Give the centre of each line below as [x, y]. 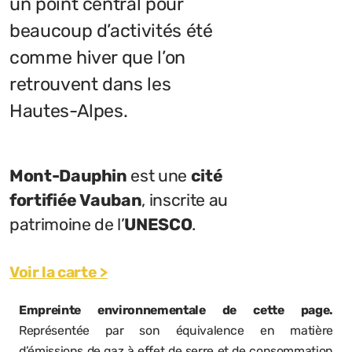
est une [159, 175]
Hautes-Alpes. [69, 110]
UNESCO [158, 224]
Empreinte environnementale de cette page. [176, 310]
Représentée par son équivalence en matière [176, 330]
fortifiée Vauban [76, 200]
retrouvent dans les [90, 84]
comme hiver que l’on [97, 57]
